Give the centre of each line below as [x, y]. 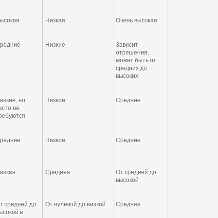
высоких [127, 76]
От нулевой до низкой [75, 204]
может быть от [136, 60]
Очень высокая [136, 20]
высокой [127, 180]
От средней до [136, 172]
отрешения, [132, 53]
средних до [131, 68]
